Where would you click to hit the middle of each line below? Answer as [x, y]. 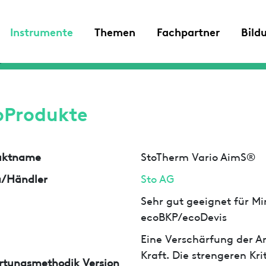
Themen [115, 31]
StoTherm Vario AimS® [198, 156]
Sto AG [158, 178]
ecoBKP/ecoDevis [184, 216]
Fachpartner [188, 31]
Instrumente [42, 31]
